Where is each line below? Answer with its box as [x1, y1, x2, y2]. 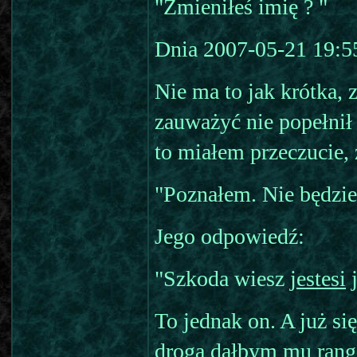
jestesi [290, 266, 346, 291]
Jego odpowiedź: [155, 224, 304, 249]
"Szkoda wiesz [155, 266, 290, 291]
